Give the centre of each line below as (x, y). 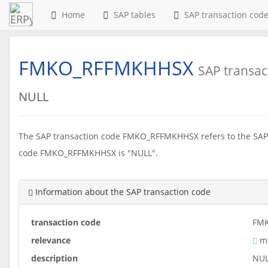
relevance (51, 240)
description (54, 258)
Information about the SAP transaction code (122, 192)
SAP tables (132, 15)
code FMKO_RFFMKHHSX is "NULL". (88, 153)
